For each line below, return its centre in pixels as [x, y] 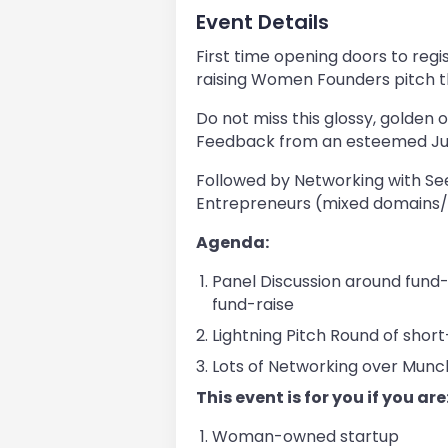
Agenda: [232, 243]
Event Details [262, 22]
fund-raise [253, 305]
